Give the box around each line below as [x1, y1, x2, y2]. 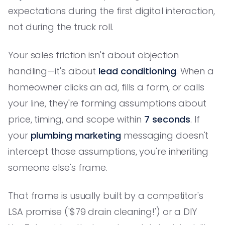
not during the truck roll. [8, 20, 114, 33]
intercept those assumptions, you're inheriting [8, 145, 208, 158]
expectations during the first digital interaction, [8, 4, 215, 17]
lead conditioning [98, 64, 176, 77]
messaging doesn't [121, 129, 209, 142]
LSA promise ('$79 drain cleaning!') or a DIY [8, 205, 197, 218]
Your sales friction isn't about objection [8, 48, 179, 61]
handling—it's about [8, 64, 99, 77]
